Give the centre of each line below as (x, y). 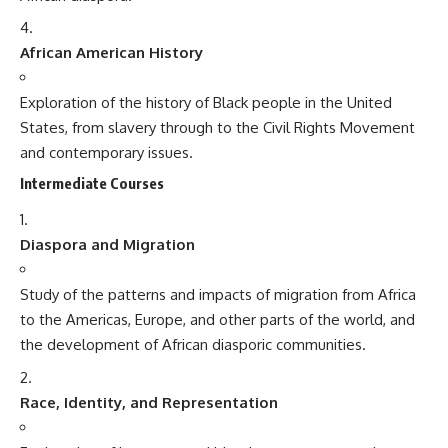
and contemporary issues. (106, 152)
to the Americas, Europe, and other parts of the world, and (217, 319)
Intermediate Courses (92, 182)
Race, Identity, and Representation (149, 402)
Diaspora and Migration (107, 244)
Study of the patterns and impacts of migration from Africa (218, 294)
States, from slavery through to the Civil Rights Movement (217, 127)
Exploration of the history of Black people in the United (206, 102)
